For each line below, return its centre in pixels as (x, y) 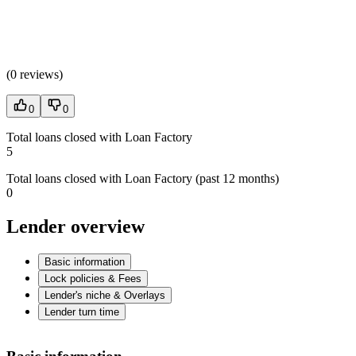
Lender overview (75, 227)
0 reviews (35, 75)
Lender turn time (82, 312)
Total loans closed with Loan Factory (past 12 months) (143, 179)
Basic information (85, 262)
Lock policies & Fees (93, 279)
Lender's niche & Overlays (105, 296)
